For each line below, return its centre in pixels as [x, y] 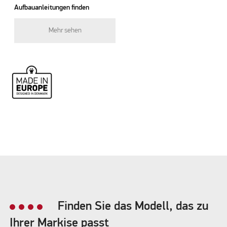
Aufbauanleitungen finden [52, 7]
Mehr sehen [65, 30]
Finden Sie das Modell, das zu [133, 206]
